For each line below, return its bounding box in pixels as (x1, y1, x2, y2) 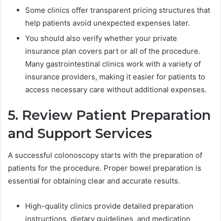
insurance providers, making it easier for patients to (25, 72, 205, 81)
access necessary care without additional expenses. (25, 84, 207, 94)
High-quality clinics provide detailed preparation (25, 201, 193, 211)
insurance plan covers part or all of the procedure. (25, 46, 200, 56)
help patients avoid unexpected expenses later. (25, 18, 190, 28)
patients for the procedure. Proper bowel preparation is (8, 163, 201, 173)
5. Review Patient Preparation (8, 107, 211, 123)
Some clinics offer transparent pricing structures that (25, 5, 210, 15)
